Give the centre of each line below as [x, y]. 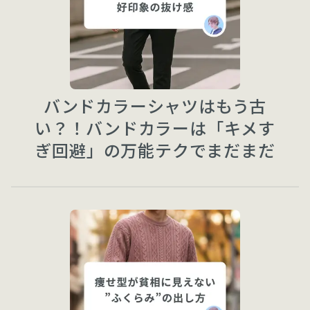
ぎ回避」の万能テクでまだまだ [155, 149]
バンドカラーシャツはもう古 [155, 105]
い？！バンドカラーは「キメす [155, 127]
